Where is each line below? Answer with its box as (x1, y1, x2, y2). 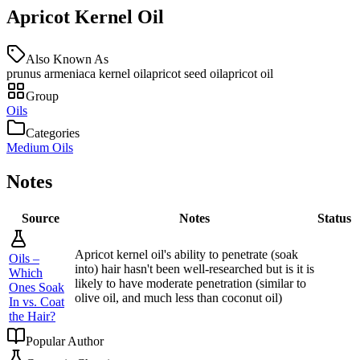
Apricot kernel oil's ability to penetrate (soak (75, 247, 298, 261)
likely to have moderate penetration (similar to (75, 276, 306, 290)
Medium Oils (6, 140, 73, 154)
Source (21, 211, 59, 225)
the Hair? (9, 309, 55, 323)
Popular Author (26, 333, 104, 348)
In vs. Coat (9, 294, 64, 309)
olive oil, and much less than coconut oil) (75, 290, 282, 305)
